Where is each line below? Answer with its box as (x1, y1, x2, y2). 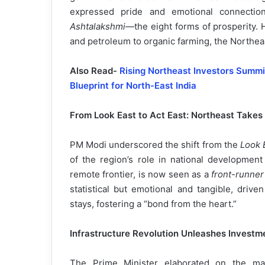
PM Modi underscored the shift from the (70, 139, 240, 151)
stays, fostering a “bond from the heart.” (70, 198, 237, 210)
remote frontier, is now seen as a (70, 169, 212, 180)
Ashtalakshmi (70, 21, 125, 33)
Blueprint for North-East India (70, 80, 196, 92)
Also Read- (70, 65, 119, 77)
